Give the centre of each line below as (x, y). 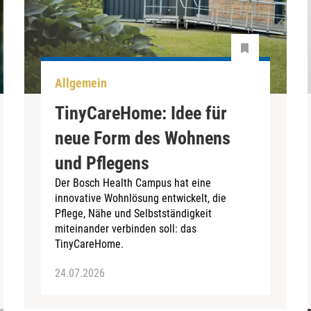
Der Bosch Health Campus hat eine (133, 183)
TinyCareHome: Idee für (141, 113)
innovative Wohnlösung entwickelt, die (141, 198)
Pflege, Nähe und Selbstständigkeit (134, 213)
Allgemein (81, 83)
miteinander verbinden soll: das (126, 228)
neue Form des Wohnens (143, 138)
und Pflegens (102, 163)
